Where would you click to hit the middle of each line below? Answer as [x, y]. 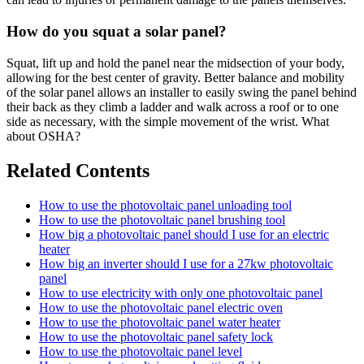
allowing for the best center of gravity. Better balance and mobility [175, 77]
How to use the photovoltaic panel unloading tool [165, 205]
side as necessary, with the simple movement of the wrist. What [168, 121]
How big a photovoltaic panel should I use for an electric [184, 234]
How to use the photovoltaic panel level [141, 351]
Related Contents [78, 170]
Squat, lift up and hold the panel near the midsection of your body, [175, 63]
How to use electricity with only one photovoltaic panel [181, 292]
